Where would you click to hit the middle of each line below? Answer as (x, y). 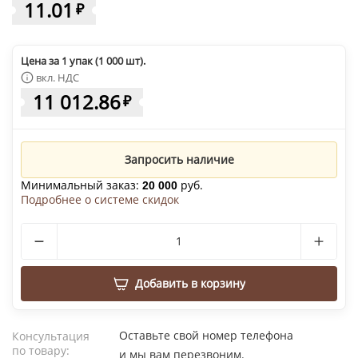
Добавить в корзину (190, 283)
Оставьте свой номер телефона (206, 335)
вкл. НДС (58, 78)
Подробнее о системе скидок (100, 199)
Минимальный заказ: (82, 185)
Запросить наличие (179, 159)
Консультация (51, 336)
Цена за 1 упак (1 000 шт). (83, 61)
